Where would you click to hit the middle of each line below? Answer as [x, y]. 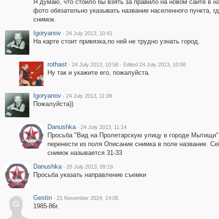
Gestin [42, 198]
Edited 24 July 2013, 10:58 [154, 65]
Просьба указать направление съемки [89, 175]
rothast [57, 64]
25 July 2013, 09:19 [89, 167]
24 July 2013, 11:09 [89, 96]
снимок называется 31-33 [85, 153]
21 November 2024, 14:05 [87, 198]
